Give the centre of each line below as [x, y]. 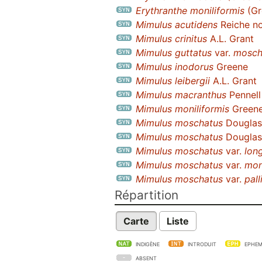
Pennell [244, 95]
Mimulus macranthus [181, 95]
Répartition [146, 195]
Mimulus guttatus [174, 53]
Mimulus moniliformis [182, 109]
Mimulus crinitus [171, 39]
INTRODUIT [202, 244]
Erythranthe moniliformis [190, 11]
